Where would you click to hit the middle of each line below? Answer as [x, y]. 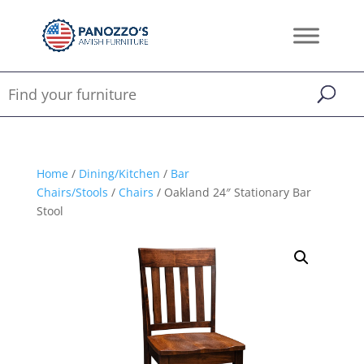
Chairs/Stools [72, 192]
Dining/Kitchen [119, 173]
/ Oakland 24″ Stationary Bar [232, 192]
